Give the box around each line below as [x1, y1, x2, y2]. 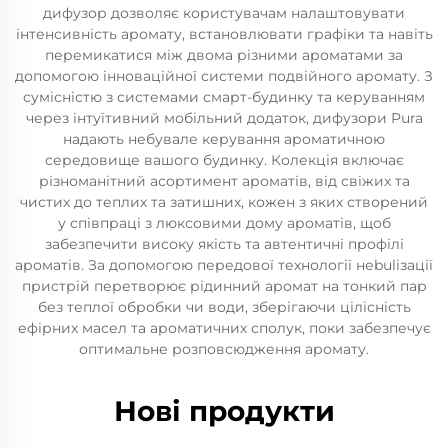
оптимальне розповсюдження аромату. [79, 340, 369, 358]
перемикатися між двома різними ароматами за [45, 46, 403, 64]
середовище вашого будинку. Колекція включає [44, 151, 404, 169]
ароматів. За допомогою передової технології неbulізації [15, 256, 433, 274]
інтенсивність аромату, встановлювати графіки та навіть [15, 25, 433, 43]
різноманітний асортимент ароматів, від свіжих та [38, 172, 410, 190]
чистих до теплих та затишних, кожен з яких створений [20, 193, 428, 211]
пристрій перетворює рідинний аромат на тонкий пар [21, 277, 427, 295]
